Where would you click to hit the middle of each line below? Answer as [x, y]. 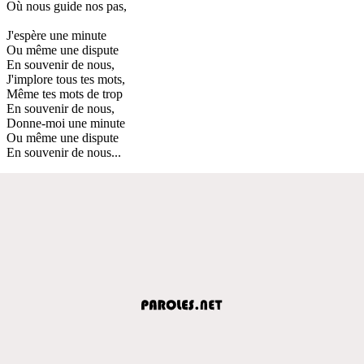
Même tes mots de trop [65, 93]
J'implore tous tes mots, [66, 79]
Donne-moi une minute [66, 123]
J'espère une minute [56, 35]
